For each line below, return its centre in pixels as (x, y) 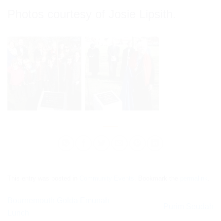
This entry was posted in (43, 178)
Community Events (107, 178)
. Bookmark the (157, 178)
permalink (194, 178)
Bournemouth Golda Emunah (58, 200)
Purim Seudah (188, 207)
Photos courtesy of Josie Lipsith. (92, 14)
